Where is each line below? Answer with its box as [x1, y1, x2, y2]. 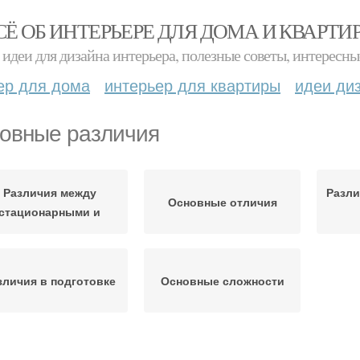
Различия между [2, 184, 96, 200]
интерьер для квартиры [104, 73, 280, 96]
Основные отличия [167, 194, 277, 210]
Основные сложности [160, 272, 284, 288]
